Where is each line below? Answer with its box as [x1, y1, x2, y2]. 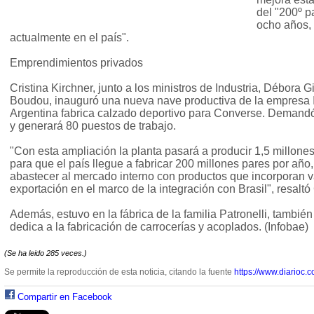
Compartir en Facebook [18, 292, 112, 303]
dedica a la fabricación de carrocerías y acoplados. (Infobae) [10, 221, 308, 233]
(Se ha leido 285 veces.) [4, 249, 87, 258]
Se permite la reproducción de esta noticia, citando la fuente [4, 267, 234, 278]
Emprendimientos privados [10, 57, 143, 69]
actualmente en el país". [10, 32, 129, 44]
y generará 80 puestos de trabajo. [10, 120, 176, 132]
